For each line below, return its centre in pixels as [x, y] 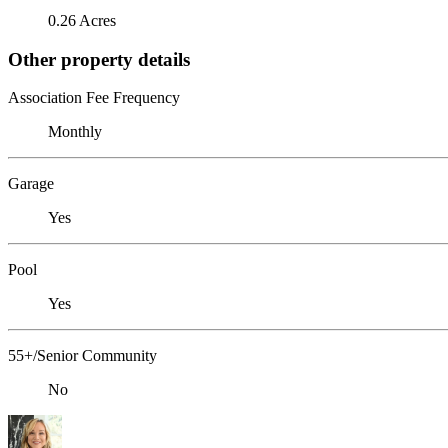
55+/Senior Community [82, 356]
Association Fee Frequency [94, 98]
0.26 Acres [82, 20]
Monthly [75, 132]
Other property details [99, 59]
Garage [31, 184]
